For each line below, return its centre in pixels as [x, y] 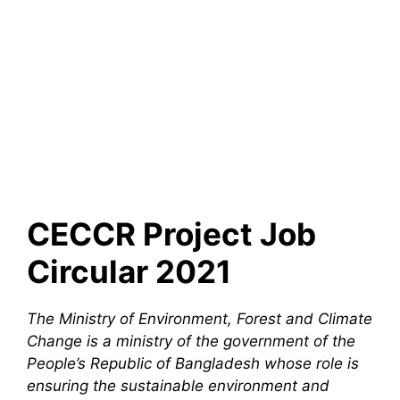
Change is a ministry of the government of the [191, 342]
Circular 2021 [129, 272]
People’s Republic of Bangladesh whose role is [193, 364]
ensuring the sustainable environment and [178, 386]
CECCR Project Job [171, 234]
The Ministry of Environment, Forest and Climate [200, 319]
